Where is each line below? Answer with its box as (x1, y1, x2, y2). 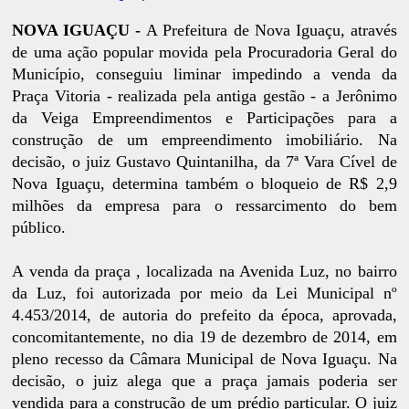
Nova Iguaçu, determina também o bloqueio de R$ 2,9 (12, 173, 397, 193)
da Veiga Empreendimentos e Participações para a (12, 108, 397, 127)
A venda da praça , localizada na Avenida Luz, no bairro (12, 261, 397, 280)
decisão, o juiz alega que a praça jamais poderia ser (12, 371, 397, 390)
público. (12, 217, 67, 236)
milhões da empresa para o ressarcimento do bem (12, 195, 397, 215)
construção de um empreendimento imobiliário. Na (12, 130, 397, 149)
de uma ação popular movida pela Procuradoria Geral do (12, 42, 397, 61)
